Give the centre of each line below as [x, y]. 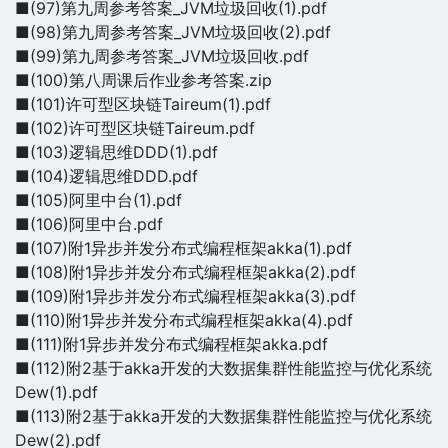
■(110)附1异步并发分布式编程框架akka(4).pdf [184, 320]
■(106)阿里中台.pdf [89, 224]
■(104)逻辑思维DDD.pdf [106, 176]
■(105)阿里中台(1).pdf [98, 200]
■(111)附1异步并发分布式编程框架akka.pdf [171, 344]
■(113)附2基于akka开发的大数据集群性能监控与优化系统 [223, 416]
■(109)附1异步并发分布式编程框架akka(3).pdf [185, 296]
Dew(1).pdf [56, 392]
